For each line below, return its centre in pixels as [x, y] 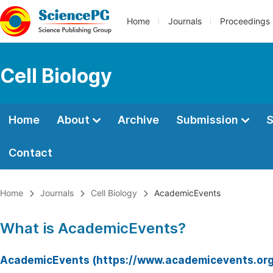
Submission [208, 120]
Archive [138, 120]
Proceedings [245, 21]
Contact [30, 153]
